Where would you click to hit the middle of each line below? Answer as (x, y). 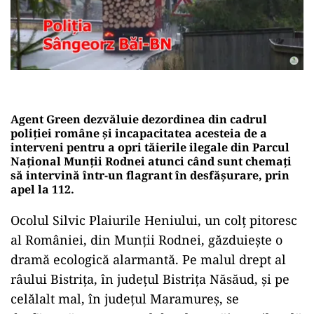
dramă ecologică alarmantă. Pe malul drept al (148, 259)
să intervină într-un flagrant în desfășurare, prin (150, 175)
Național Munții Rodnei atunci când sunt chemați (151, 161)
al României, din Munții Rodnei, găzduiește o (146, 239)
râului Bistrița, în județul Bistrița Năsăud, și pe (150, 279)
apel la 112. (42, 189)
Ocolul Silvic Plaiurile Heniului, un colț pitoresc (154, 220)
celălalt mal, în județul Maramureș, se (125, 298)
